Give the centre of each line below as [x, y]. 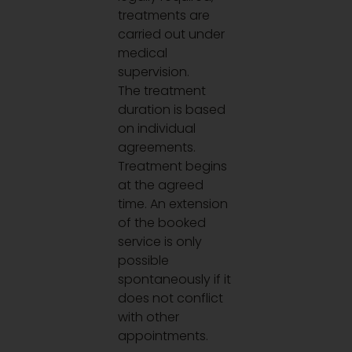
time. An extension [173, 203]
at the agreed [161, 185]
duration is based [172, 109]
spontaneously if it [175, 279]
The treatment [162, 90]
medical [143, 53]
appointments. [163, 335]
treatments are [164, 15]
